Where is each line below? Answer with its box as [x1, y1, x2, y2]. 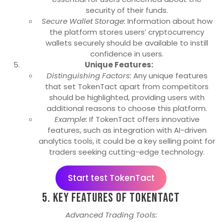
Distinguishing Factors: [46, 70, 131, 81]
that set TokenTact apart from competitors [45, 81, 209, 92]
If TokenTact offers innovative [87, 113, 200, 124]
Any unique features [131, 70, 208, 81]
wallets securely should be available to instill [46, 37, 208, 48]
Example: [54, 113, 87, 124]
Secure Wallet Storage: [41, 15, 125, 26]
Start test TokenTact [67, 171, 155, 184]
